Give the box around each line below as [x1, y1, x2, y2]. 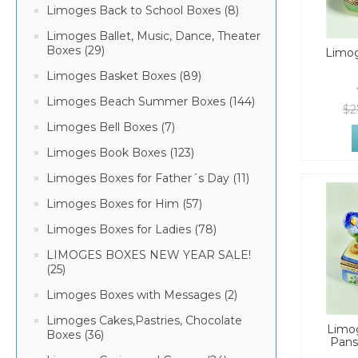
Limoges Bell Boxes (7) [46, 120, 175, 134]
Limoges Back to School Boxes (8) [46, 3, 239, 18]
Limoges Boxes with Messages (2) [46, 288, 237, 302]
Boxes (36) [46, 328, 104, 342]
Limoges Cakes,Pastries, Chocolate [46, 313, 242, 328]
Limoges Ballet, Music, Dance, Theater [46, 29, 261, 43]
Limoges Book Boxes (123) [46, 145, 194, 160]
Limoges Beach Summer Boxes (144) [46, 94, 255, 109]
